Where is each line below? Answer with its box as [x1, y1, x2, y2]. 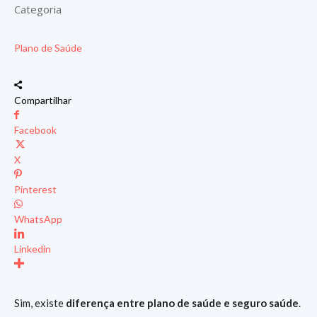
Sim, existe [14, 296, 66, 309]
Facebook [14, 123, 57, 136]
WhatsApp [14, 212, 62, 225]
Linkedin [14, 242, 51, 255]
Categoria [14, 1, 62, 16]
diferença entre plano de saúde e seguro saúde [66, 296, 299, 309]
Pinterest [14, 183, 57, 195]
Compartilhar [14, 93, 71, 106]
